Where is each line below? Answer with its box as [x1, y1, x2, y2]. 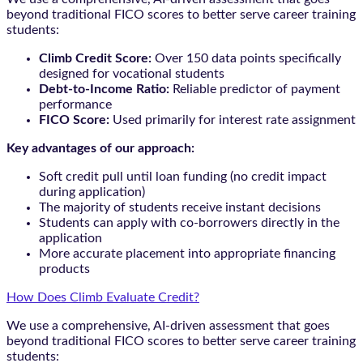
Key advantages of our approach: [6, 141, 194, 155]
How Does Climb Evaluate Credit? [6, 290, 199, 304]
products [39, 262, 90, 275]
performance [39, 97, 112, 111]
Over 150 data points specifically [152, 51, 341, 65]
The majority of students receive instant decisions [39, 200, 321, 214]
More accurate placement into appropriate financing [39, 246, 335, 260]
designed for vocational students [39, 66, 224, 80]
